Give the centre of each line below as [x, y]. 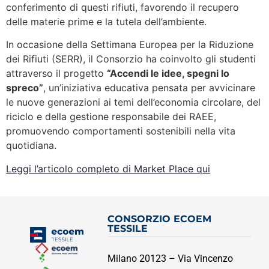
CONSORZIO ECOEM [159, 219]
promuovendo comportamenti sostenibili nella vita [121, 131]
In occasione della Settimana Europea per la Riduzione [130, 45]
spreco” [25, 88]
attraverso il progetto [56, 74]
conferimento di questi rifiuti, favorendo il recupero [122, 7]
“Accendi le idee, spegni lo [168, 74]
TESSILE [127, 229]
